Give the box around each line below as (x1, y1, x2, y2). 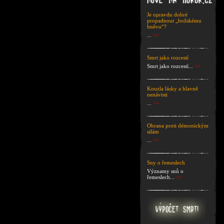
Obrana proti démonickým (146, 122, 208, 128)
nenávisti (146, 91, 167, 97)
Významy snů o (146, 168, 183, 174)
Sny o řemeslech (146, 159, 185, 165)
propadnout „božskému (146, 17, 201, 23)
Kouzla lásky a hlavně (146, 85, 198, 91)
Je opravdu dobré (146, 11, 187, 17)
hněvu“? (146, 23, 166, 29)
